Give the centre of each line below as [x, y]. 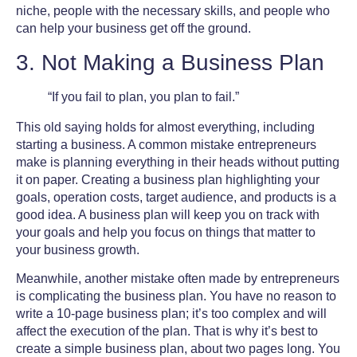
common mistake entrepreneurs [228, 144]
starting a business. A [77, 144]
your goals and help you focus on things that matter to [166, 232]
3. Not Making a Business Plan [170, 62]
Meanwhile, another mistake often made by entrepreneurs [178, 278]
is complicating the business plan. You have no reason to [176, 296]
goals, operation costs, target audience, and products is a [176, 197]
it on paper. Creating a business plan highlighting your [168, 179]
